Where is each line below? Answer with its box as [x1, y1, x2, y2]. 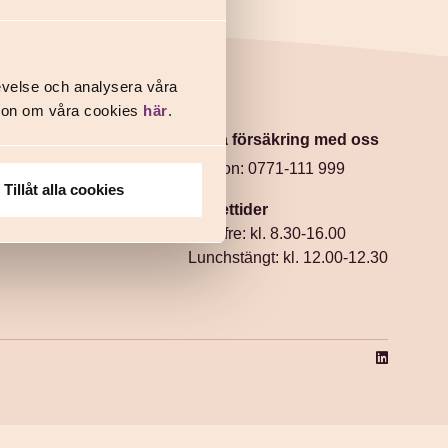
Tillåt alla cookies [3, 181, 124, 199]
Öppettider [188, 201, 268, 219]
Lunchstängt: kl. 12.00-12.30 [188, 249, 388, 267]
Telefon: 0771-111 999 [188, 159, 345, 177]
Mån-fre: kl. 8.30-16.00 [188, 225, 346, 243]
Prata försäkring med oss [188, 131, 379, 148]
